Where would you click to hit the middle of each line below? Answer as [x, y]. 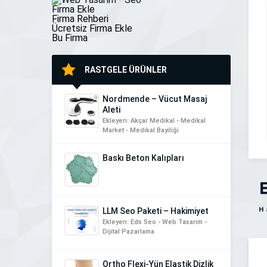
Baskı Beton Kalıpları [143, 158]
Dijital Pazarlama [128, 232]
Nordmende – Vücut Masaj [155, 99]
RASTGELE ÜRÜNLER [126, 70]
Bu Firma [70, 38]
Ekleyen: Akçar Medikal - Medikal [154, 121]
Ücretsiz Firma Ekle [92, 29]
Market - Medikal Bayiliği [141, 131]
